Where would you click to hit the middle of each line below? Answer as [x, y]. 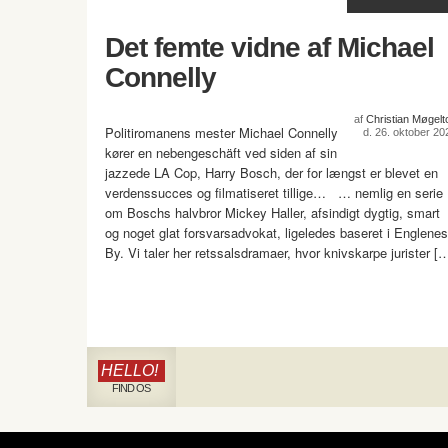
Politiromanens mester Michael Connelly [221, 133]
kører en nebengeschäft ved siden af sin [221, 153]
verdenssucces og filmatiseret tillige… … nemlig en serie [274, 193]
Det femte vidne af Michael [269, 48]
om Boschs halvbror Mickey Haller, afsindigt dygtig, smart [272, 213]
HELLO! [129, 371]
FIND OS [130, 388]
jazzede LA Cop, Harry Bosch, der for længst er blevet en [271, 173]
